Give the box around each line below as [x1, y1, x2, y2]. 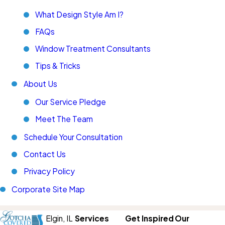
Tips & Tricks [35, 60, 81, 70]
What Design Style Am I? [35, 9, 124, 19]
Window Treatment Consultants [35, 43, 151, 53]
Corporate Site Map [12, 184, 85, 194]
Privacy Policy [23, 166, 75, 176]
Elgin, [45, 213, 66, 223]
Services [75, 213, 109, 223]
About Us [23, 78, 57, 88]
